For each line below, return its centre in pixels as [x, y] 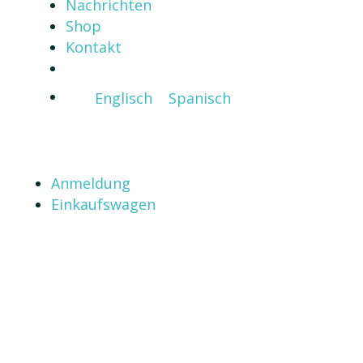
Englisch [123, 98]
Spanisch [199, 98]
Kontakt [93, 47]
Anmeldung [90, 184]
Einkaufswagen [103, 205]
